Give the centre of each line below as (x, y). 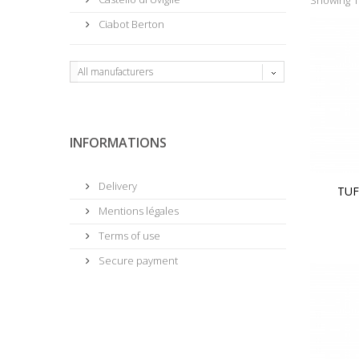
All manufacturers (115, 71)
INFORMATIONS (118, 142)
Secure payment (137, 260)
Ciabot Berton (130, 24)
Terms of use (128, 235)
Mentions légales (137, 210)
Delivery (117, 186)
